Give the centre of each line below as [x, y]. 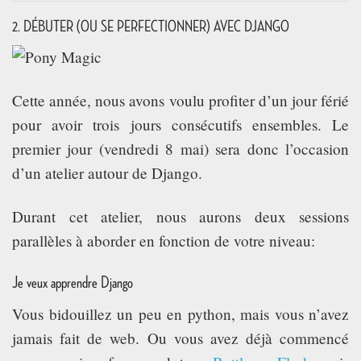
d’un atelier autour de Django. [107, 173]
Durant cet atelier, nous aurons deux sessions [180, 217]
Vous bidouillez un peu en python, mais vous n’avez [180, 314]
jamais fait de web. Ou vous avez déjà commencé [180, 338]
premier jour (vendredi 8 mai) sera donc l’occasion [180, 149]
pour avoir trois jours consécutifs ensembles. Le [180, 125]
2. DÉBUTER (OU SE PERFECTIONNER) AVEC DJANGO [151, 26]
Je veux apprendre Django [73, 283]
